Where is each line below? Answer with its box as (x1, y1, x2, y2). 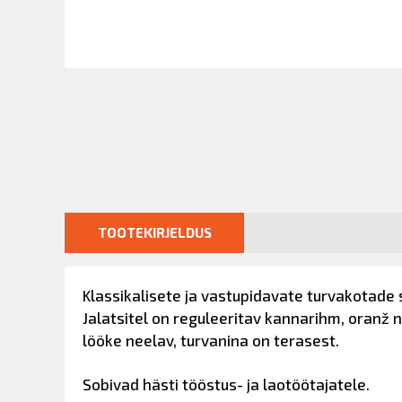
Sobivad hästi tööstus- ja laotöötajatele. (83, 375, 370, 393)
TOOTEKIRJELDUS (97, 224, 212, 240)
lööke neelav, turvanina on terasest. (83, 331, 339, 349)
